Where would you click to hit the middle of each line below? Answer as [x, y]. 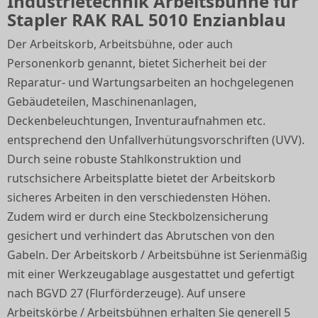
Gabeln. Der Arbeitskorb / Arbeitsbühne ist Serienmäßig [157, 255]
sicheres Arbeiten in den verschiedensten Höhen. [139, 197]
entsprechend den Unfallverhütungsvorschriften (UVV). [156, 140]
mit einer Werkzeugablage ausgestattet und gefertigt [151, 274]
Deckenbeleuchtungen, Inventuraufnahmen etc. [136, 121]
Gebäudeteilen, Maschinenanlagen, [102, 102]
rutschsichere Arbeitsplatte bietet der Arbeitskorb [141, 178]
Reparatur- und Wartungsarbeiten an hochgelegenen [150, 82]
